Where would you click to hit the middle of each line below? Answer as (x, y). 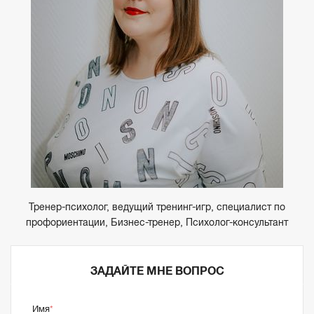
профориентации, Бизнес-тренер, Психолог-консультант (157, 222)
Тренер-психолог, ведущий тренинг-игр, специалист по (157, 206)
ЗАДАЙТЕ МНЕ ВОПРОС (157, 271)
